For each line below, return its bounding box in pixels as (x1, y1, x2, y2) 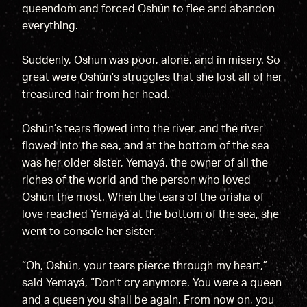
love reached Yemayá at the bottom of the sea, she (21, 209, 279, 221)
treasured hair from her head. (21, 89, 170, 101)
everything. (21, 21, 81, 32)
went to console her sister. (21, 226, 158, 238)
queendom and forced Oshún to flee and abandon (21, 3, 275, 15)
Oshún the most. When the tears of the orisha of (21, 192, 264, 204)
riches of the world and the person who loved (21, 175, 251, 186)
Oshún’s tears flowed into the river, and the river (21, 123, 263, 135)
